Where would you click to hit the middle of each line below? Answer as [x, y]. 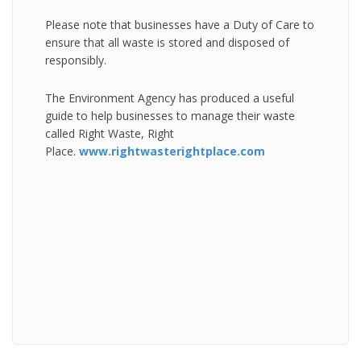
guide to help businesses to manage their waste [170, 116]
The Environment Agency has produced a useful [170, 98]
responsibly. [76, 60]
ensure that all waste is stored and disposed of [167, 42]
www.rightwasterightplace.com [172, 151]
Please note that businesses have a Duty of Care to [180, 25]
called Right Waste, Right [110, 133]
